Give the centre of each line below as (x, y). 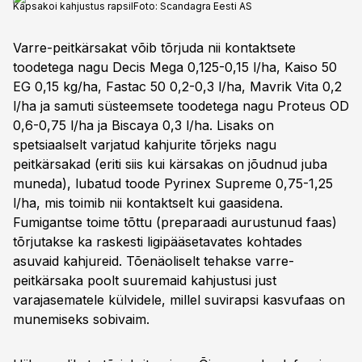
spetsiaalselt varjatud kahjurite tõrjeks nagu (145, 145)
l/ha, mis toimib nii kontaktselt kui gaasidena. (148, 203)
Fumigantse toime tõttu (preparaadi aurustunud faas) (175, 222)
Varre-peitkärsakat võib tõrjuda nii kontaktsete (154, 48)
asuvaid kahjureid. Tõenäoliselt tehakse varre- (154, 261)
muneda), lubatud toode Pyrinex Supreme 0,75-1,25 (173, 183)
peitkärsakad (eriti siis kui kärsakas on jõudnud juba (170, 164)
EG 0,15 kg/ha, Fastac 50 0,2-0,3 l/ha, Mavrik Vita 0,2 (177, 86)
